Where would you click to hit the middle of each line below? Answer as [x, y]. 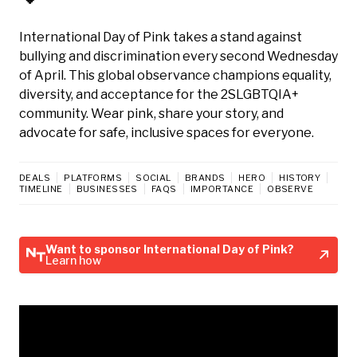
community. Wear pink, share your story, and [151, 113]
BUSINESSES [107, 188]
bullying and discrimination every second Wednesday [178, 56]
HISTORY [300, 177]
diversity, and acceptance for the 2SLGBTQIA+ [159, 94]
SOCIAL [153, 177]
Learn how [73, 260]
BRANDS [205, 177]
